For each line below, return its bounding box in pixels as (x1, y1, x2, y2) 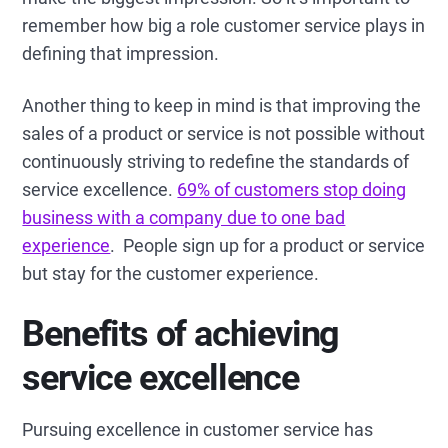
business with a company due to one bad (22, 207, 346, 228)
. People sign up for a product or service (110, 235, 426, 256)
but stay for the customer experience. (22, 263, 320, 284)
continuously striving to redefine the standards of (22, 151, 410, 172)
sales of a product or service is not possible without (22, 123, 426, 144)
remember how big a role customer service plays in (22, 15, 426, 36)
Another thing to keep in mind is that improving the (22, 95, 422, 116)
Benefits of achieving (22, 313, 340, 355)
